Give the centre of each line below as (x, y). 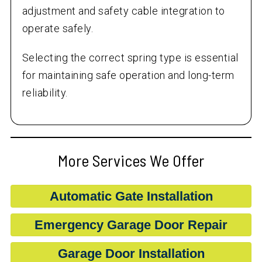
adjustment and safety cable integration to (123, 11)
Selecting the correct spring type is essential (130, 58)
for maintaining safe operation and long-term (128, 75)
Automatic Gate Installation (131, 196)
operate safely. (58, 29)
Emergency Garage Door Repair (131, 225)
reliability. (45, 93)
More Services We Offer (131, 161)
